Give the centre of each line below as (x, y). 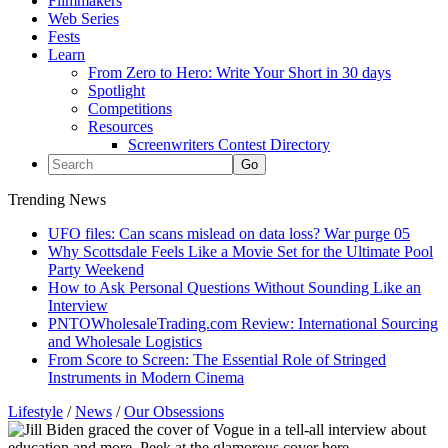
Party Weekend (96, 269)
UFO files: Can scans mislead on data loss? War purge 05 (229, 233)
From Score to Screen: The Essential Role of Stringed (217, 359)
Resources (120, 126)
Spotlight (116, 90)
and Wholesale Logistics (125, 341)
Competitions (130, 108)
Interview (78, 305)
